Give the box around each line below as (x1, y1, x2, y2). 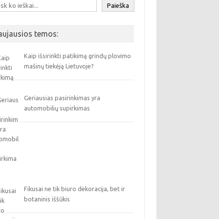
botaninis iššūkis (24, 196, 70, 202)
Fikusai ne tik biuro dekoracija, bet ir (24, 185, 126, 192)
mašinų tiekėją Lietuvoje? (24, 63, 94, 69)
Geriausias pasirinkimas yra (24, 94, 101, 101)
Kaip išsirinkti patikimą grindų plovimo (24, 52, 131, 59)
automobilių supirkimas (24, 105, 90, 111)
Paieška (107, 2, 130, 9)
